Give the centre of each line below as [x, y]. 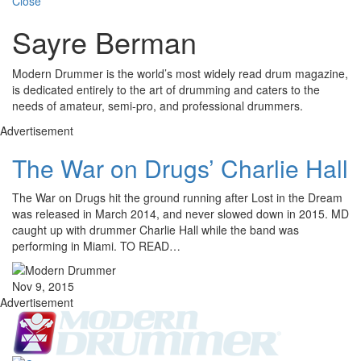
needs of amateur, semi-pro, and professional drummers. [158, 106]
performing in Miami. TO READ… [96, 246]
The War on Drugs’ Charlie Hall [180, 168]
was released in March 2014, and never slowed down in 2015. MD [180, 214]
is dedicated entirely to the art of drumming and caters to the [166, 90]
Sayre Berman [104, 42]
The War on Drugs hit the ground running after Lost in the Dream [177, 198]
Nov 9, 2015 [43, 286]
